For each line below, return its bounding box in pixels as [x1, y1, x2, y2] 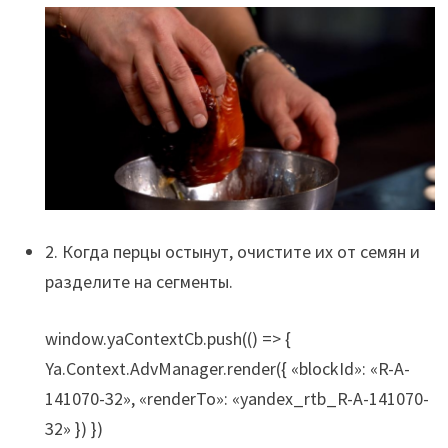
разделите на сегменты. [44, 270, 233, 294]
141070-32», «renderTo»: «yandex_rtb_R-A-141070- [44, 387, 429, 411]
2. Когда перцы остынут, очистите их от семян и [44, 240, 420, 264]
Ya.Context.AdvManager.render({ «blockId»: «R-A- [44, 357, 410, 381]
